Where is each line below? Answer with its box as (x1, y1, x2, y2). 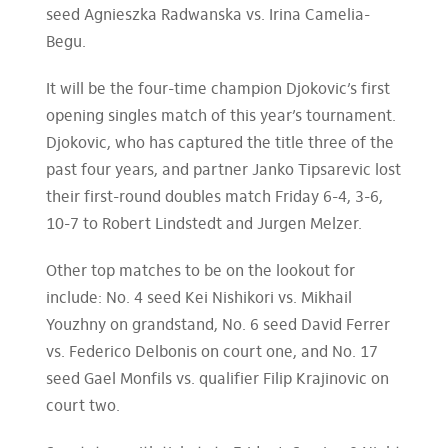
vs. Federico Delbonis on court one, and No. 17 (45, 345, 378, 361)
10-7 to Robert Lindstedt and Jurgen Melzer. (45, 217, 362, 233)
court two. (45, 399, 120, 415)
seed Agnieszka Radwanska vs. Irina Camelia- (45, 8, 370, 24)
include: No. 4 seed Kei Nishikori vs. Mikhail (45, 291, 352, 307)
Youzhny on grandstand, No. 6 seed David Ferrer (45, 318, 390, 334)
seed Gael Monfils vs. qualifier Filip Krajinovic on (45, 372, 389, 388)
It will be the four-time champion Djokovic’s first (45, 82, 390, 98)
